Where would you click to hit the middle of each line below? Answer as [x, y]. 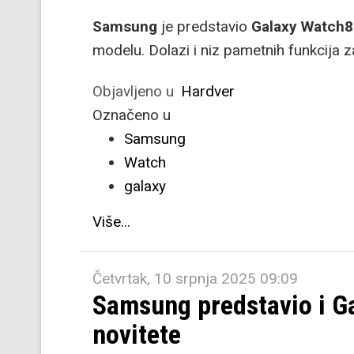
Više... [111, 222]
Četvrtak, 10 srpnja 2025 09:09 [195, 279]
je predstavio [204, 26]
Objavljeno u [133, 91]
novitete [137, 334]
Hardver [208, 91]
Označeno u [132, 115]
